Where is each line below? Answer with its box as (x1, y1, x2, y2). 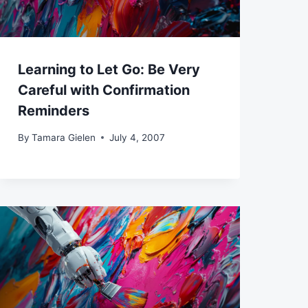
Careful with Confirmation (17, 82, 190, 99)
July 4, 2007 (109, 131, 165, 143)
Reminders (17, 102, 89, 120)
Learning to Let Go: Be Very (17, 61, 200, 78)
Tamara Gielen (31, 131, 96, 143)
